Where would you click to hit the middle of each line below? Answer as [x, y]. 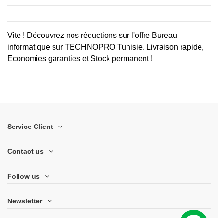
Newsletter [25, 201]
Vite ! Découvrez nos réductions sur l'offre [80, 35]
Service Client [30, 126]
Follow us [24, 176]
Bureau [164, 35]
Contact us [26, 151]
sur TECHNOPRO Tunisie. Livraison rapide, [127, 47]
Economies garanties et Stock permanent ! [80, 58]
